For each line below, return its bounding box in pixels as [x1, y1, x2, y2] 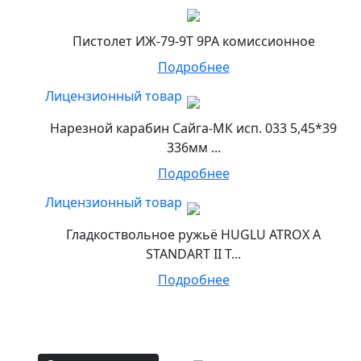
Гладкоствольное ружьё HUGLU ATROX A [66, 226, 321, 244]
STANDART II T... [146, 245, 241, 263]
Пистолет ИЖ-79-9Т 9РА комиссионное [72, 32, 315, 51]
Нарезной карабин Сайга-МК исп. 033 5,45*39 [50, 119, 337, 138]
